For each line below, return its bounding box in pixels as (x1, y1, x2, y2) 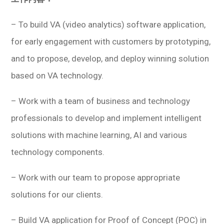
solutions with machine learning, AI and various (11, 129, 187, 140)
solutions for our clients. (11, 189, 103, 199)
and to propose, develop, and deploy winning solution (11, 53, 209, 63)
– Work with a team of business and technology (11, 95, 190, 106)
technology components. (11, 146, 105, 157)
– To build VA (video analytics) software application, (11, 19, 206, 29)
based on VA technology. (11, 70, 104, 80)
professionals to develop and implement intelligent (11, 112, 202, 123)
